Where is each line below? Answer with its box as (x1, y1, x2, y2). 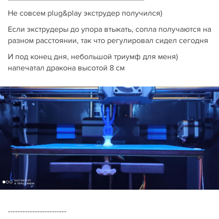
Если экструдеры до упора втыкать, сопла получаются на (8, 24, 211, 34)
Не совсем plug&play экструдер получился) (8, 8, 162, 18)
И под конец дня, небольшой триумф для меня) (8, 52, 178, 62)
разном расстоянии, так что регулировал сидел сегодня (8, 36, 208, 45)
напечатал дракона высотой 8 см (8, 63, 125, 73)
